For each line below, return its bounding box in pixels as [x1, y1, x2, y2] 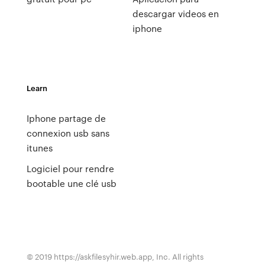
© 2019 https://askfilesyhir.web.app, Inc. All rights [26, 251, 203, 262]
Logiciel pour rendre [26, 162, 114, 175]
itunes [26, 141, 53, 154]
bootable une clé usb [26, 177, 117, 190]
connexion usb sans [26, 127, 109, 140]
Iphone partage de [26, 112, 106, 125]
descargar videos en [132, 7, 219, 20]
